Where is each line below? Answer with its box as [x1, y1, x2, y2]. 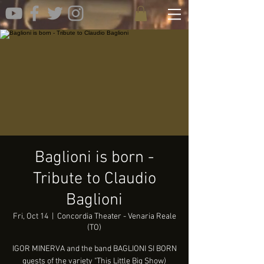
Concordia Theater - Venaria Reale [57, 212, 176, 222]
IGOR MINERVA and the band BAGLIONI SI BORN [12, 244, 177, 255]
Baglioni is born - [35, 148, 154, 169]
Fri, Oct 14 [12, 212, 48, 222]
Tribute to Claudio [32, 169, 156, 190]
